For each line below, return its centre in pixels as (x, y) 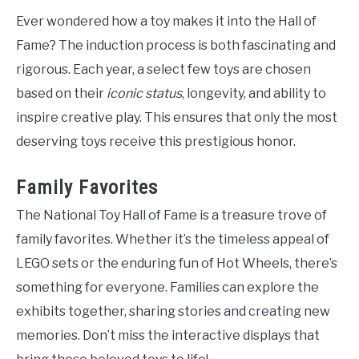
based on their (61, 94)
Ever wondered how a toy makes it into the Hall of (166, 22)
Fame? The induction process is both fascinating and (176, 46)
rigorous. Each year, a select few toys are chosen (163, 70)
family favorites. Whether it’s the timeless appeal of (173, 240)
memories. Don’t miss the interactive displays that (168, 336)
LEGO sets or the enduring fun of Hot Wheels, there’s (177, 264)
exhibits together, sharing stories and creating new (173, 312)
